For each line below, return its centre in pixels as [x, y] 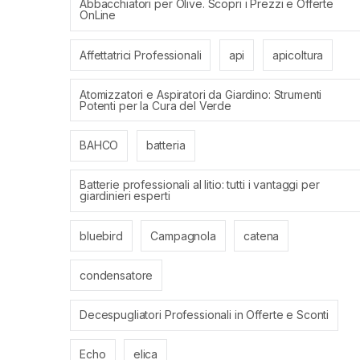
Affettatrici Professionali [141, 55]
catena [262, 235]
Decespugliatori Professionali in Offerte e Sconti [205, 315]
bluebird [101, 235]
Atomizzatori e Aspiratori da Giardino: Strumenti [201, 94]
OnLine [98, 15]
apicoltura [298, 55]
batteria [166, 145]
